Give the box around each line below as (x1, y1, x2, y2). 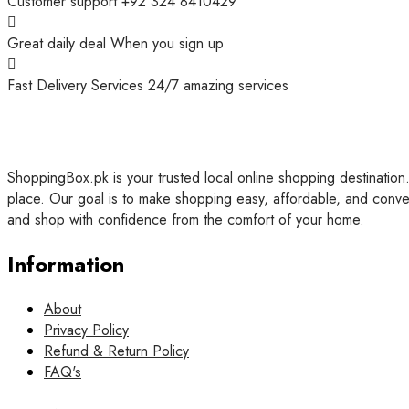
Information (7, 248, 124, 281)
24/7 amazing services (148, 75, 288, 97)
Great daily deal (7, 33, 110, 55)
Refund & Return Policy (44, 341, 189, 362)
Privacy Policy (44, 320, 129, 341)
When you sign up (110, 33, 224, 55)
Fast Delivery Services (7, 75, 148, 97)
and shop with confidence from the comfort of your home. (7, 209, 364, 231)
